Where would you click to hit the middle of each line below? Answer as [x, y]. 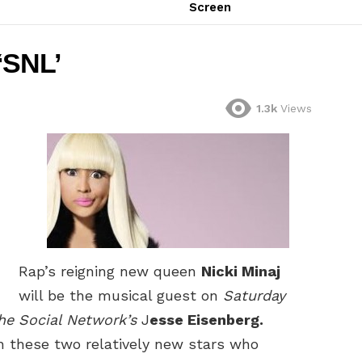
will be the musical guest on [121, 295]
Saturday [254, 295]
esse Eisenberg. [206, 319]
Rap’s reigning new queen [110, 271]
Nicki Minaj [241, 271]
